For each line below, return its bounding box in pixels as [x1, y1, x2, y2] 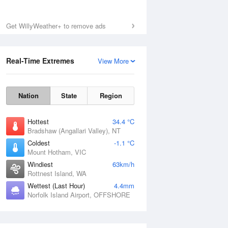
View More [98, 56, 129, 66]
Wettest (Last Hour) [27, 181, 85, 190]
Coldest [27, 138, 50, 148]
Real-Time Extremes [6, 55, 74, 66]
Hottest [27, 117, 49, 126]
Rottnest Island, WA [27, 168, 87, 178]
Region [99, 91, 122, 100]
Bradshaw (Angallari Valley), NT [27, 126, 121, 135]
